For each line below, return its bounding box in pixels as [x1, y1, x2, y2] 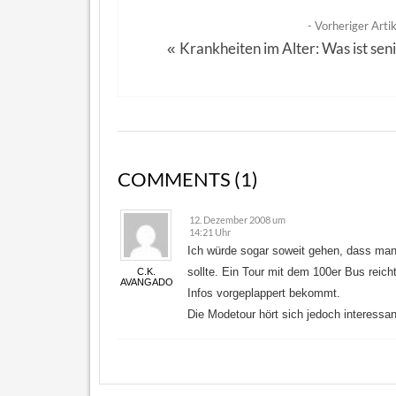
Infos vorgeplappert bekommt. [187, 286, 340, 300]
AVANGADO [119, 277, 173, 287]
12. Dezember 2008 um [189, 214, 286, 225]
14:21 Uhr [189, 226, 231, 238]
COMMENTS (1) [118, 167, 258, 191]
